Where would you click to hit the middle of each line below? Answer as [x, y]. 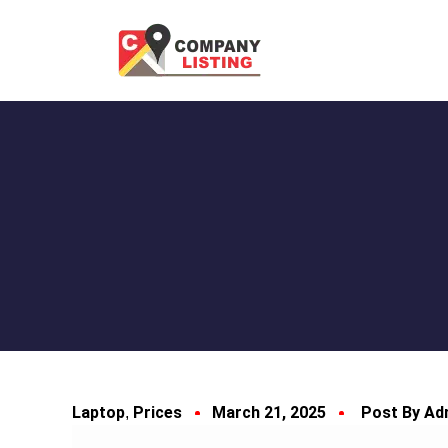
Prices [157, 412]
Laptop [98, 412]
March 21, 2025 [269, 412]
